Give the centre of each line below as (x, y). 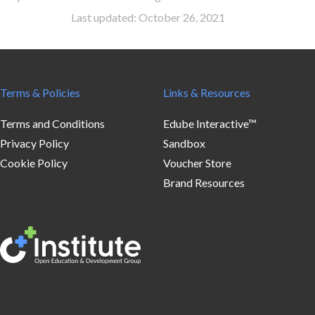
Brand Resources (204, 182)
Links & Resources (207, 92)
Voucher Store (197, 162)
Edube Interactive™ (210, 123)
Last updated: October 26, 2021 (148, 17)
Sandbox (184, 143)
